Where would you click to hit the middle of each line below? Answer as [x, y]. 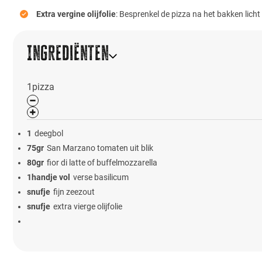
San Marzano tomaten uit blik [100, 148]
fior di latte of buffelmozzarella [102, 163]
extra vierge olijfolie [88, 207]
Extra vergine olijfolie [76, 15]
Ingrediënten [68, 53]
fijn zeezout [74, 192]
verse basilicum [101, 177]
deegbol [49, 134]
